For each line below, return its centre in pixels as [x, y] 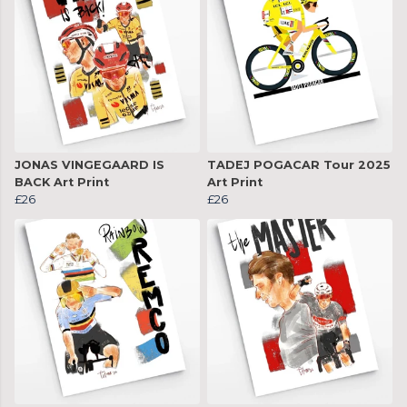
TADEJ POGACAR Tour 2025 [299, 165]
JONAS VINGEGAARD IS [89, 165]
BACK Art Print [62, 183]
